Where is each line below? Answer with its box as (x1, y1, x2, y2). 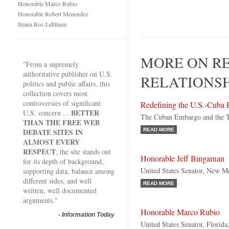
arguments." (23, 195, 58, 205)
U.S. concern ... (23, 108, 71, 118)
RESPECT (23, 146, 56, 157)
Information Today (62, 211, 114, 218)
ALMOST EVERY (23, 136, 80, 147)
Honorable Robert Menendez (18, 10, 88, 18)
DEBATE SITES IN (23, 127, 83, 138)
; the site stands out (56, 147, 111, 156)
